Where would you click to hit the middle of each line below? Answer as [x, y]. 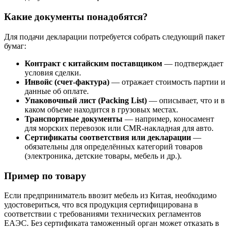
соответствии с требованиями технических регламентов [103, 214]
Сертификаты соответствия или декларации [108, 137]
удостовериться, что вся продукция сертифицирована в [101, 205]
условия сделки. [53, 72]
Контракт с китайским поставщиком [93, 63]
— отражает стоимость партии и [167, 82]
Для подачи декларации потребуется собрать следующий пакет [114, 36]
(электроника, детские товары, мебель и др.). [103, 156]
